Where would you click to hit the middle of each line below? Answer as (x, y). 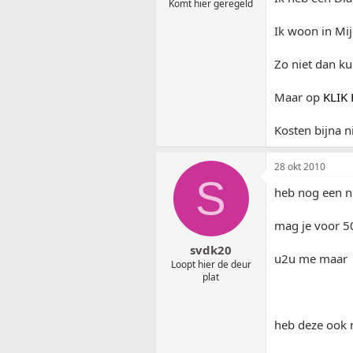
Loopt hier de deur (211, 265)
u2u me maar (311, 258)
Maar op (299, 97)
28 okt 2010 (300, 166)
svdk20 (211, 250)
